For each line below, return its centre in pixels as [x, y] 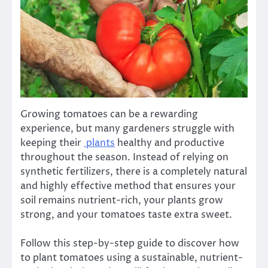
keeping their [52, 143]
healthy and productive [170, 143]
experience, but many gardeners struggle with [127, 128]
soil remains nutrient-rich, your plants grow [122, 200]
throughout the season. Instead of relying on [124, 157]
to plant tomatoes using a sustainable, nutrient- [132, 258]
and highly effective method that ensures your [128, 186]
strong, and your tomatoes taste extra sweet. [126, 214]
